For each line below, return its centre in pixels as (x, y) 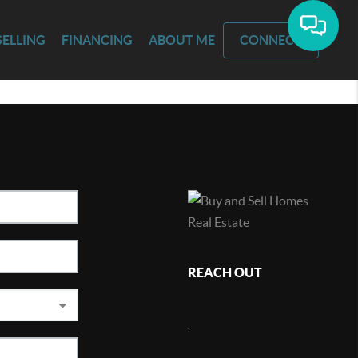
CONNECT (271, 40)
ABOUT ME (182, 40)
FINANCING (97, 40)
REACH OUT (225, 272)
